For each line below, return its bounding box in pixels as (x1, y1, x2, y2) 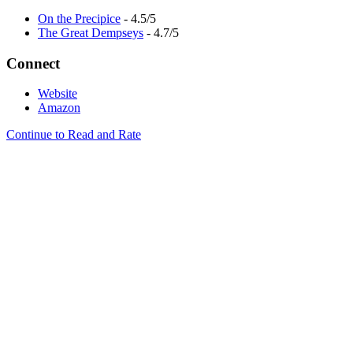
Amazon (38, 101, 80, 115)
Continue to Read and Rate (6, 128, 141, 142)
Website (38, 87, 77, 101)
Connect (6, 54, 60, 72)
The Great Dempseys (38, 25, 143, 39)
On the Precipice (38, 11, 121, 25)
